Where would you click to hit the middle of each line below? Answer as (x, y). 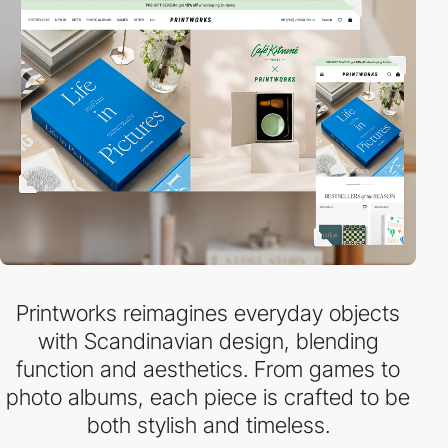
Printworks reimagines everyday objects (208, 313)
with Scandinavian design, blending (208, 341)
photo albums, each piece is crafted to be (208, 397)
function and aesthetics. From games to (208, 369)
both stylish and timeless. (208, 425)
